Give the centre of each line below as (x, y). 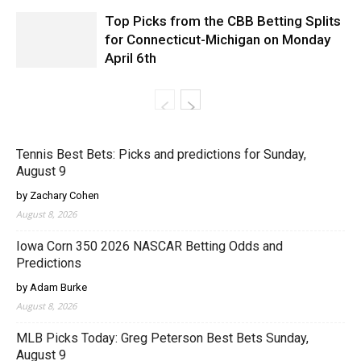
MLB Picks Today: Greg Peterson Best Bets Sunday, (162, 338)
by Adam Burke (52, 288)
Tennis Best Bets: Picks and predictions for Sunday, (161, 155)
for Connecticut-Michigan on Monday (218, 40)
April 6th (131, 58)
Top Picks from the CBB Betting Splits (223, 21)
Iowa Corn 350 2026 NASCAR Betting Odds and (149, 247)
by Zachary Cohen (58, 196)
